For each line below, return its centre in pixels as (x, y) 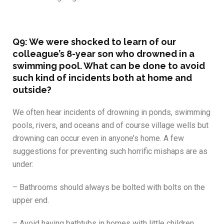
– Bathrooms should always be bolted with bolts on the (109, 187)
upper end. (31, 200)
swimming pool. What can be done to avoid (109, 66)
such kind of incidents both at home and (102, 78)
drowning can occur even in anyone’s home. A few (98, 138)
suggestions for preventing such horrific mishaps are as (110, 151)
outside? (32, 90)
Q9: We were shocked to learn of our (94, 42)
